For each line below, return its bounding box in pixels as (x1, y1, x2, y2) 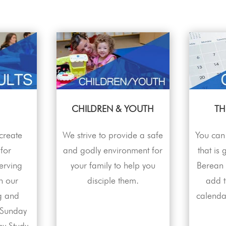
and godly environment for (63, 144, 163, 155)
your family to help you (70, 159, 155, 171)
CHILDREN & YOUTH (72, 103, 154, 114)
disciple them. (87, 175, 139, 186)
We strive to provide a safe (63, 129, 163, 140)
